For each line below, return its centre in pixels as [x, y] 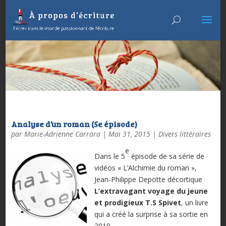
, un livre [194, 202]
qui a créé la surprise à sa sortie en [151, 214]
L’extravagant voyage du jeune [151, 191]
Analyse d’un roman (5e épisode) [74, 124]
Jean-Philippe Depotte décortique [148, 179]
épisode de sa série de [166, 156]
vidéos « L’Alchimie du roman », [145, 167]
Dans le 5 [109, 156]
